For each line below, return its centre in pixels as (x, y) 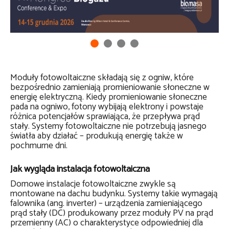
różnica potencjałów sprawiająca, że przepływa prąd (105, 117)
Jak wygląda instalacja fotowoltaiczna (80, 169)
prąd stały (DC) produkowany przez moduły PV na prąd (112, 213)
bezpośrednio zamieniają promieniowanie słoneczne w (110, 88)
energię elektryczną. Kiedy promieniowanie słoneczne (109, 97)
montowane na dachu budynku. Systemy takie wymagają (114, 194)
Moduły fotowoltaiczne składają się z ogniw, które (102, 78)
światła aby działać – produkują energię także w (97, 136)
